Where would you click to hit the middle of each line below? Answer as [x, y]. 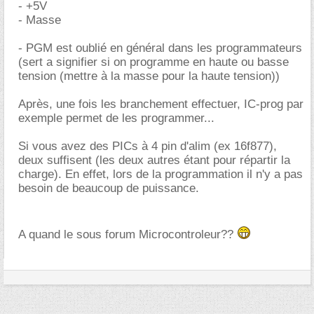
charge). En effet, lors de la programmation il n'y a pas [161, 174]
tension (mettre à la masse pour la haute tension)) [149, 76]
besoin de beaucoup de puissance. [109, 188]
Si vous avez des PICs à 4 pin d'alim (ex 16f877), [148, 146]
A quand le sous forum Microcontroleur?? [128, 234]
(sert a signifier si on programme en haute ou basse [153, 62]
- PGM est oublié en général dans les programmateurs [160, 48]
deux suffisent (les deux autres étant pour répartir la [154, 160]
